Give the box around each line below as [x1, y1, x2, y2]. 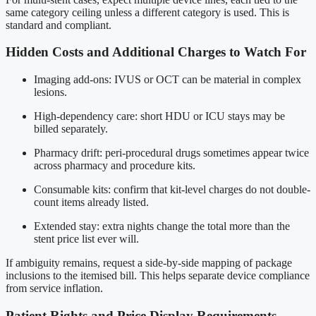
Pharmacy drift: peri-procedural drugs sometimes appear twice [34, 147, 309, 159]
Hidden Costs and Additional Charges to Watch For [6, 44, 306, 60]
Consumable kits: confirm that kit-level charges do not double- [34, 183, 310, 195]
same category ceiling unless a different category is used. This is [6, 6, 289, 18]
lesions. [34, 86, 67, 98]
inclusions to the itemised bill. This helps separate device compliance [6, 269, 310, 281]
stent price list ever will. [34, 233, 139, 245]
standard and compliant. [6, 18, 111, 31]
